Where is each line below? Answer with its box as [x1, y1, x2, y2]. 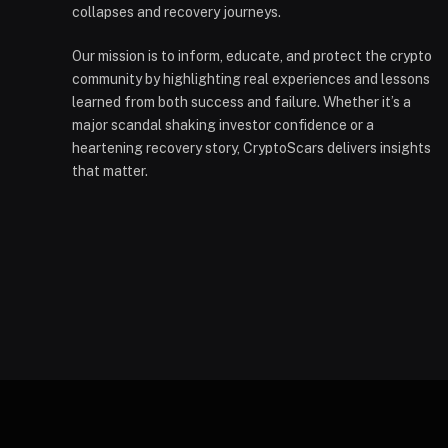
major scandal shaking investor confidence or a [72, 116, 374, 133]
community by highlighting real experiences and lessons [72, 70, 430, 87]
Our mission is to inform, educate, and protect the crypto [72, 47, 432, 64]
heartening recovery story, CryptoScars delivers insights [72, 139, 431, 156]
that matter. [72, 162, 148, 179]
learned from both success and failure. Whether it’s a [72, 93, 411, 110]
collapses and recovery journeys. [72, 3, 281, 20]
